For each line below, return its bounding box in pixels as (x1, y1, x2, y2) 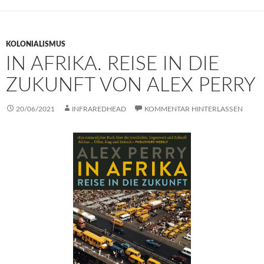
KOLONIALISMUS (6, 40, 65, 48)
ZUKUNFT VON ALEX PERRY (6, 75, 256, 95)
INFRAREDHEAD (72, 105, 126, 113)
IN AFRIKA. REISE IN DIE (6, 54, 219, 74)
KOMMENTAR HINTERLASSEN (144, 105, 243, 113)
